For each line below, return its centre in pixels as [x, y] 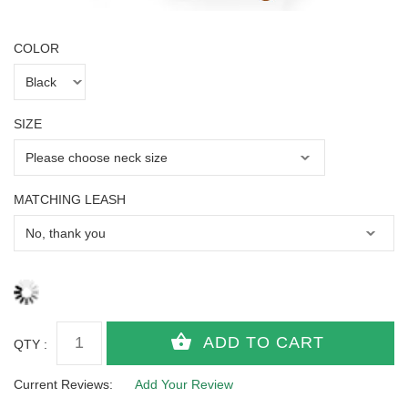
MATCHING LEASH [70, 200]
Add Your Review [184, 384]
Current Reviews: [63, 384]
